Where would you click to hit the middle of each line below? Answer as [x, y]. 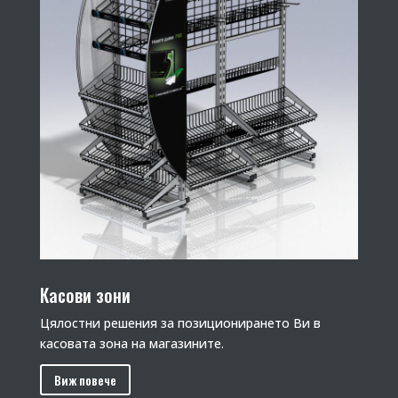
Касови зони [85, 295]
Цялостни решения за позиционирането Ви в [180, 322]
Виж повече [85, 379]
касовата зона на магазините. [131, 343]
